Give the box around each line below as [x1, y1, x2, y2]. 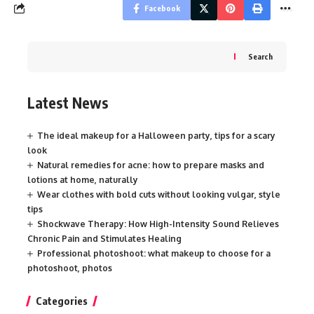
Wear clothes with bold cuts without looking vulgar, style [37, 189, 280, 200]
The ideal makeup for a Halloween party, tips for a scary [37, 130, 275, 142]
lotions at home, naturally [27, 175, 138, 186]
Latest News [27, 93, 109, 112]
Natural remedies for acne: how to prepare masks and [37, 160, 264, 171]
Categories [36, 294, 88, 308]
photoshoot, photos [27, 263, 112, 274]
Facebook [144, 3, 180, 13]
